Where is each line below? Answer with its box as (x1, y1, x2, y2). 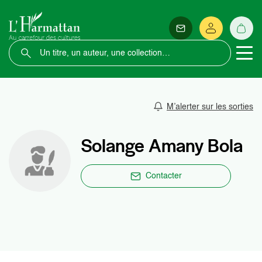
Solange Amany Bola (81, 133, 243, 158)
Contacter (145, 172, 182, 180)
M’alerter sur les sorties (167, 102, 253, 111)
